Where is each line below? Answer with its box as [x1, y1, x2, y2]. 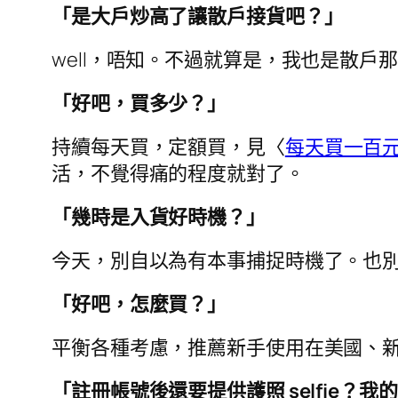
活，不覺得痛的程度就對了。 [52, 160, 305, 187]
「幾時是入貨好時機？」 [52, 203, 266, 231]
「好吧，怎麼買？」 [52, 291, 227, 318]
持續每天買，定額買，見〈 [52, 133, 285, 161]
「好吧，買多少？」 [52, 90, 227, 117]
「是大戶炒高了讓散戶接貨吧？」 [52, 3, 344, 30]
